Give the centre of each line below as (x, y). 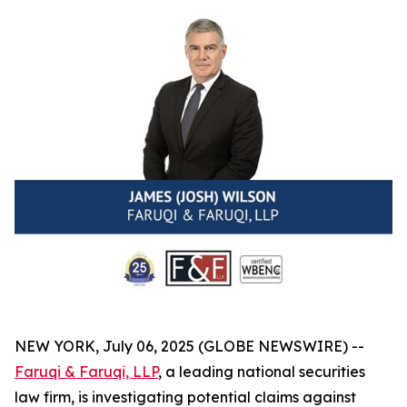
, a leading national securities (262, 371)
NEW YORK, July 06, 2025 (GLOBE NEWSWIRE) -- (189, 346)
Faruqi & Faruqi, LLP (86, 371)
